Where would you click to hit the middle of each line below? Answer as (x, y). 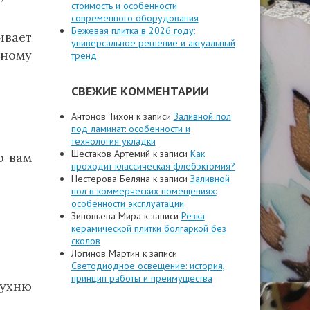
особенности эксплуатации (127, 203)
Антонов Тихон (102, 116)
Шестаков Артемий (110, 154)
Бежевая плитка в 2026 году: (133, 30)
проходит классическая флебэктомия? (153, 166)
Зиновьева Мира (106, 216)
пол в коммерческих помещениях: (144, 191)
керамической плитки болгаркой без (148, 228)
